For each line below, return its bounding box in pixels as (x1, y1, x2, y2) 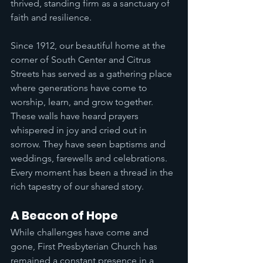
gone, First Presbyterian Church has (11, 241, 160, 252)
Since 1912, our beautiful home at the (11, 40, 168, 51)
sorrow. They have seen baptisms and (11, 139, 168, 150)
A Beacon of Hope (11, 207, 118, 224)
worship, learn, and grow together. (11, 96, 156, 107)
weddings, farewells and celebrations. (11, 153, 170, 164)
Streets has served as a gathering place (11, 68, 174, 79)
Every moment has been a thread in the (11, 167, 176, 178)
